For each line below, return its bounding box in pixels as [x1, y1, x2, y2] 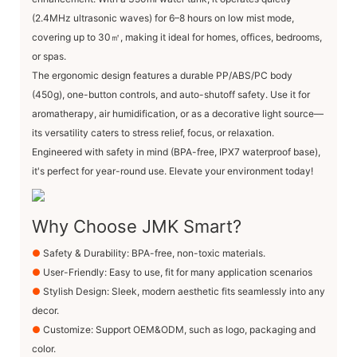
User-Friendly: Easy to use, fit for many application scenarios [43, 266, 312, 279]
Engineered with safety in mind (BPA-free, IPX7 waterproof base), [32, 145, 320, 158]
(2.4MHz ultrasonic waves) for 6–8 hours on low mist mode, [32, 11, 294, 24]
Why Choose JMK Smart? [32, 216, 241, 237]
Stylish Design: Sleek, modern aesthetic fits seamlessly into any [43, 285, 325, 298]
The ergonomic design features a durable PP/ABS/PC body [32, 69, 292, 81]
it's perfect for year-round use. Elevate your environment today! [32, 164, 313, 177]
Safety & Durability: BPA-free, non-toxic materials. [43, 247, 265, 260]
